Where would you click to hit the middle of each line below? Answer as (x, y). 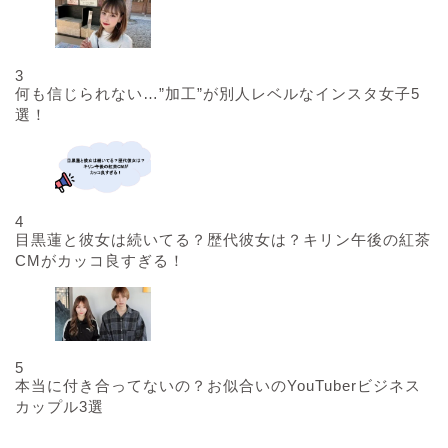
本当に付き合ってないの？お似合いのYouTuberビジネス (218, 386)
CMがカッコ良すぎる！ (100, 260)
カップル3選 (59, 407)
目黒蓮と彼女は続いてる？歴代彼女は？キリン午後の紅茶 (223, 239)
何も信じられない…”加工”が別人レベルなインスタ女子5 (217, 93)
